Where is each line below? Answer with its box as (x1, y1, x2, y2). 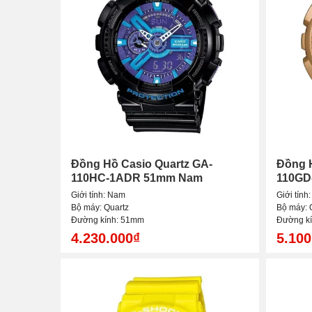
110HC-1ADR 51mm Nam (71, 172, 203, 185)
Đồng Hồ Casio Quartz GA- (71, 158, 212, 171)
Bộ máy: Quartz (71, 203, 129, 213)
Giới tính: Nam (71, 190, 125, 201)
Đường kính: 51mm (71, 215, 144, 226)
